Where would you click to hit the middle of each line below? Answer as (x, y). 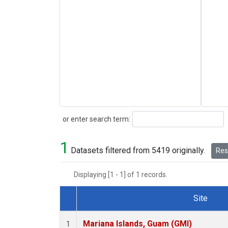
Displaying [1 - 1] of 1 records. (124, 175)
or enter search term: (95, 119)
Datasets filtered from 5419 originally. (138, 151)
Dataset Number (97, 210)
